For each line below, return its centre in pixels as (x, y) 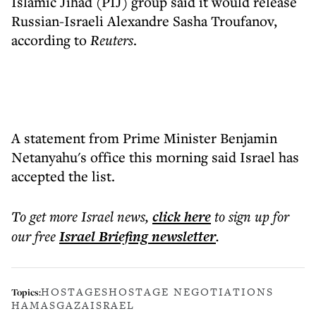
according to (51, 40)
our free (34, 236)
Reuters (112, 40)
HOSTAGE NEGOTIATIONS (191, 292)
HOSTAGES (75, 292)
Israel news (113, 216)
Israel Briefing (104, 236)
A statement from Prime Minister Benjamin (144, 138)
